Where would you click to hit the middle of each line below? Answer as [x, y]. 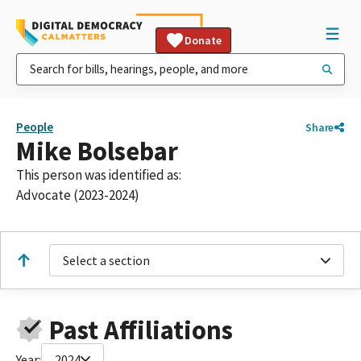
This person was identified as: [99, 175]
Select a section [106, 260]
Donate [203, 40]
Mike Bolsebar [97, 151]
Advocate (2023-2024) [78, 195]
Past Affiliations [141, 330]
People [35, 127]
